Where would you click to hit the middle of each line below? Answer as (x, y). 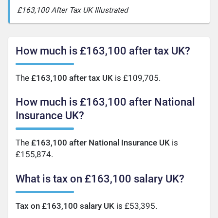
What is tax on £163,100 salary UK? (100, 179)
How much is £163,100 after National (106, 102)
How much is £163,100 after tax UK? (103, 51)
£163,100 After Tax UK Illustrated (73, 10)
